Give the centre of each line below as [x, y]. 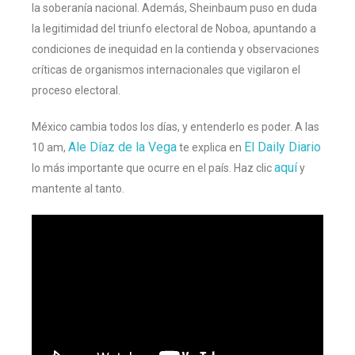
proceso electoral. [76, 90]
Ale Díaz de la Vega [122, 147]
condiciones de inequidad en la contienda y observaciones [176, 49]
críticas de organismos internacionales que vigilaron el [166, 69]
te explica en [210, 147]
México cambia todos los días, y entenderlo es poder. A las [176, 126]
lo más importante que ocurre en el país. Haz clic [153, 168]
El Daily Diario [282, 147]
